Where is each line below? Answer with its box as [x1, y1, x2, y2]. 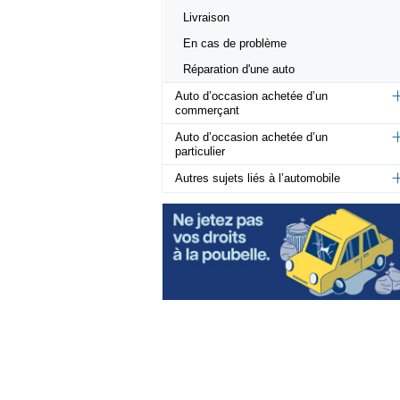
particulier [175, 145, 225, 159]
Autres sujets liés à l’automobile [175, 171, 340, 186]
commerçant [175, 104, 239, 118]
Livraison [183, 11, 229, 25]
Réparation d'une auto [183, 62, 295, 77]
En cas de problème [183, 37, 287, 51]
